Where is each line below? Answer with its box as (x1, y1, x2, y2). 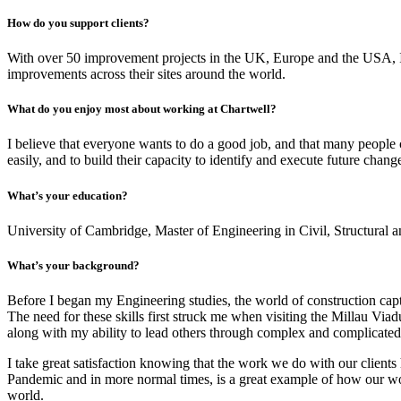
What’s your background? (7, 258, 140, 272)
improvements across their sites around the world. (7, 66, 286, 82)
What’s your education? (7, 188, 128, 202)
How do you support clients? (7, 15, 149, 30)
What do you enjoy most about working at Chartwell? (7, 102, 277, 116)
